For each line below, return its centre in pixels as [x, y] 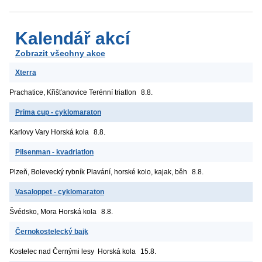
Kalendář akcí [73, 38]
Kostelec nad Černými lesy [52, 251]
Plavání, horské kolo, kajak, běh [137, 172]
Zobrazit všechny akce [60, 53]
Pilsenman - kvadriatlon [54, 152]
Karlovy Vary [29, 132]
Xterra [26, 72]
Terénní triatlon [113, 92]
